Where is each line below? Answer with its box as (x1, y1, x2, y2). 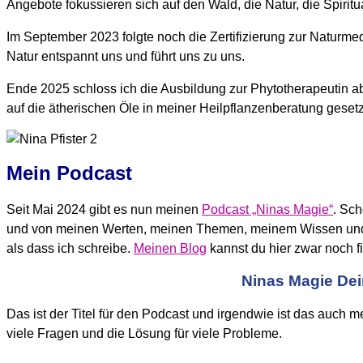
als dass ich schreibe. (6, 241, 134, 256)
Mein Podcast (6, 162, 132, 185)
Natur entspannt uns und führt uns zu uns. (6, 49, 245, 64)
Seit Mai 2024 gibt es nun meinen (6, 203, 202, 217)
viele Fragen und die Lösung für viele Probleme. (6, 327, 282, 341)
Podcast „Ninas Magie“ (202, 203, 333, 217)
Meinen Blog (134, 241, 207, 256)
